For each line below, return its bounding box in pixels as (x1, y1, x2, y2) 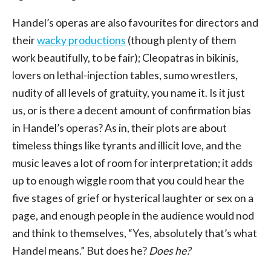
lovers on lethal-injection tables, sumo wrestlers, (12, 69, 238, 82)
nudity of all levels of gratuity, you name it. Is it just (12, 87, 245, 100)
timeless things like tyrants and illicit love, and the (12, 139, 241, 152)
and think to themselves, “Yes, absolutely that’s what (12, 227, 257, 240)
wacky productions (37, 34, 126, 47)
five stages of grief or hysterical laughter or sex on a (12, 192, 253, 205)
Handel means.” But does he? (12, 244, 149, 258)
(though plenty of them (126, 34, 236, 47)
